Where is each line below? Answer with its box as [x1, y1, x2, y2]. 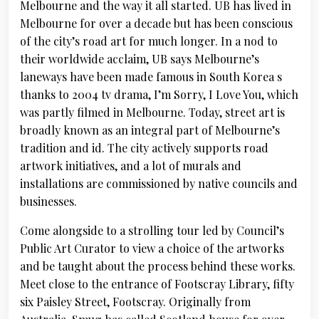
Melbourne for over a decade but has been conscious [20, 16, 293, 31]
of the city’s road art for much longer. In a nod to [20, 33, 278, 48]
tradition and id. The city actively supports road [20, 140, 268, 155]
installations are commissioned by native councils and [20, 176, 298, 191]
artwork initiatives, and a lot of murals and [20, 158, 241, 173]
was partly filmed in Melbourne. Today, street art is [20, 105, 285, 120]
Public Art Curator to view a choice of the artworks [20, 241, 284, 256]
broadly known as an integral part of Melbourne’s [20, 122, 280, 137]
